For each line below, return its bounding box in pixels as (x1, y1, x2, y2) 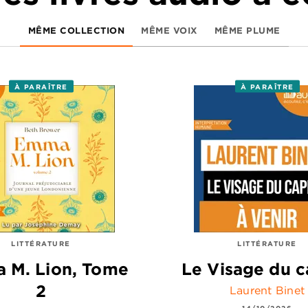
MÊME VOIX (141, 23, 198, 36)
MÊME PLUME (214, 23, 280, 36)
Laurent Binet (229, 283, 305, 297)
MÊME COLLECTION (27, 23, 124, 36)
